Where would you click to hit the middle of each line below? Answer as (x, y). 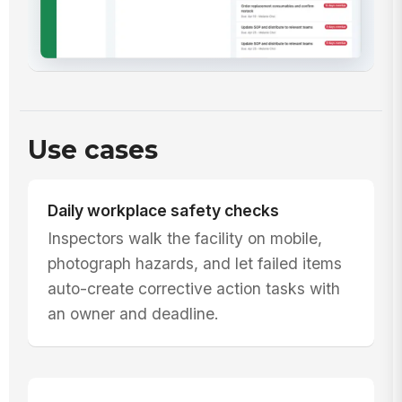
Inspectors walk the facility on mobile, (184, 239)
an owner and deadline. (133, 314)
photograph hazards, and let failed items (194, 264)
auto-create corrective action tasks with (193, 289)
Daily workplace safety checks (163, 210)
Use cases (92, 149)
